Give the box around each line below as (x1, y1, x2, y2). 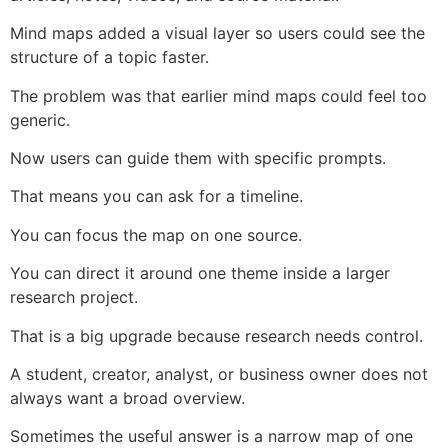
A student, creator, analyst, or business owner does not (10, 363, 428, 384)
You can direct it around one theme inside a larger (10, 263, 390, 284)
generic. (10, 109, 70, 130)
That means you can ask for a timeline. (10, 186, 303, 207)
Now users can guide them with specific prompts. (10, 148, 386, 168)
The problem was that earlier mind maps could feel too (10, 85, 427, 106)
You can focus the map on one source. (10, 224, 302, 245)
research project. (10, 287, 138, 308)
